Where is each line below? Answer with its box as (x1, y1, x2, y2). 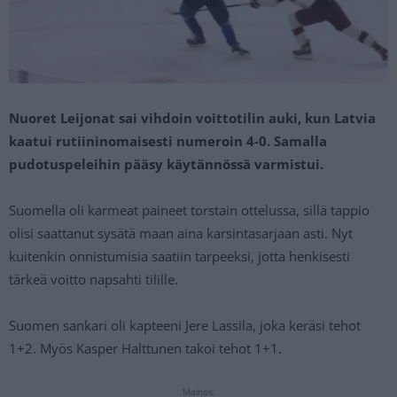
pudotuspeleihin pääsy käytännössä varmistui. (9, 155, 323, 174)
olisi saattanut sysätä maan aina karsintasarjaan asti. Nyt (9, 224, 353, 243)
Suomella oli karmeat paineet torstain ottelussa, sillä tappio (9, 201, 370, 220)
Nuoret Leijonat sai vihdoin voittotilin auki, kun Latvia (9, 109, 376, 128)
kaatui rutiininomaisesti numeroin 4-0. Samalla (9, 132, 327, 151)
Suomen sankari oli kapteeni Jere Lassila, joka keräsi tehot (9, 316, 361, 335)
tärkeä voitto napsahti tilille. (9, 270, 178, 289)
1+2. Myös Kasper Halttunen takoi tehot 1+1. (9, 339, 282, 358)
